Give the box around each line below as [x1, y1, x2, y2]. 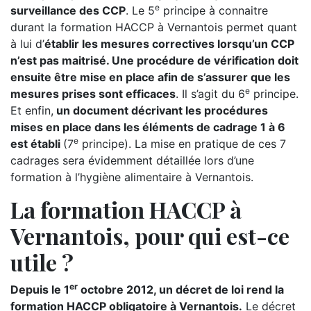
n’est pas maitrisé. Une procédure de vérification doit [10, 53, 299, 67]
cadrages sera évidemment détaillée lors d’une [10, 153, 254, 167]
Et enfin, [10, 103, 53, 117]
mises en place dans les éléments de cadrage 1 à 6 [10, 120, 285, 134]
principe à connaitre [160, 3, 268, 17]
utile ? [10, 247, 74, 277]
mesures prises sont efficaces [10, 87, 176, 101]
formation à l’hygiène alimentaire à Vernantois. [10, 170, 253, 184]
